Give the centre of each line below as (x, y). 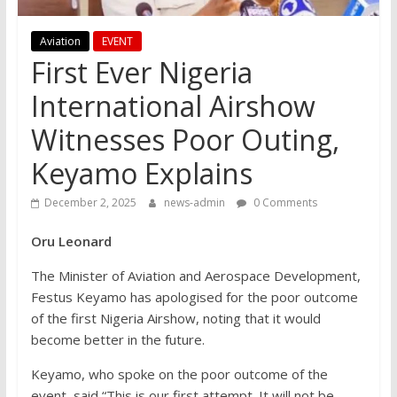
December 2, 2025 (90, 203)
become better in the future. (117, 340)
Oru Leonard (73, 241)
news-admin (195, 203)
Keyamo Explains (141, 174)
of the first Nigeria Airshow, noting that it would (175, 319)
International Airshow (173, 106)
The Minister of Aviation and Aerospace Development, (195, 276)
